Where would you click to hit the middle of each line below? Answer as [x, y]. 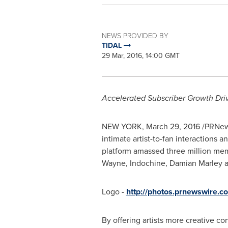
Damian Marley [196, 163]
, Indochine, [147, 163]
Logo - [114, 192]
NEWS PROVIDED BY [135, 36]
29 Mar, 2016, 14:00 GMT [140, 56]
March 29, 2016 [173, 127]
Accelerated [124, 98]
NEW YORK [122, 127]
